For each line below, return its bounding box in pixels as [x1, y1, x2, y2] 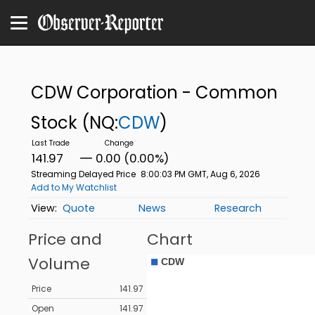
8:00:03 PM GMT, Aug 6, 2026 [140, 168, 260, 180]
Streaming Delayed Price [30, 168, 136, 180]
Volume [28, 253, 90, 276]
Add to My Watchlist [30, 181, 117, 193]
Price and [28, 229, 102, 251]
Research [214, 201, 262, 216]
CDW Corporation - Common [30, 81, 278, 104]
